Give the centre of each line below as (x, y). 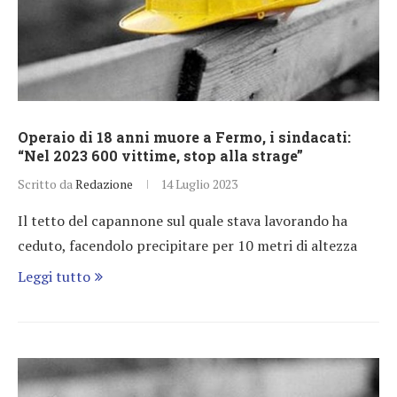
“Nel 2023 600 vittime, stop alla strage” (160, 155)
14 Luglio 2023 (199, 183)
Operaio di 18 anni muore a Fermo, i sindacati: (184, 136)
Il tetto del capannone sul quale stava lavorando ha (183, 220)
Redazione (104, 183)
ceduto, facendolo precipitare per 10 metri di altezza (187, 245)
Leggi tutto (54, 276)
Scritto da (47, 183)
